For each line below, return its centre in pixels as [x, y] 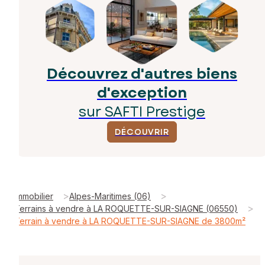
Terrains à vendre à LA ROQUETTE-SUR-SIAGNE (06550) [126, 208]
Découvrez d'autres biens [142, 73]
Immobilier [34, 196]
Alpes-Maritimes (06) [110, 196]
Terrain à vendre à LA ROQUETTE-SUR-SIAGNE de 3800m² [130, 221]
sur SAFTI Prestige [142, 111]
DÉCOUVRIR [142, 132]
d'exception [142, 92]
